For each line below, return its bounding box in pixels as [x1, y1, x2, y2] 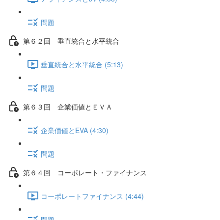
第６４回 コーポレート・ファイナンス [23, 167, 147, 177]
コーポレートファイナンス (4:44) [41, 191, 144, 201]
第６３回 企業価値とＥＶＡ [23, 101, 112, 111]
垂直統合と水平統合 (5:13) [41, 59, 123, 69]
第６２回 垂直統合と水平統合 [23, 35, 119, 46]
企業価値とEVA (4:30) [41, 125, 109, 135]
